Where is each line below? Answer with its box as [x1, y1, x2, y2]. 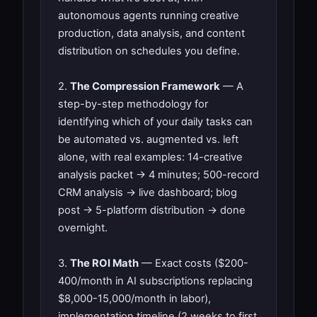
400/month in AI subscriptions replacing [58, 274, 253, 287]
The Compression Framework [70, 79, 220, 93]
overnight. [58, 221, 108, 234]
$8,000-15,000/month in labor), [58, 292, 211, 305]
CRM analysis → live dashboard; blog [58, 185, 237, 199]
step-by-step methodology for [58, 97, 208, 110]
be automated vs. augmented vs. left [58, 132, 238, 146]
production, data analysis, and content [58, 26, 245, 40]
